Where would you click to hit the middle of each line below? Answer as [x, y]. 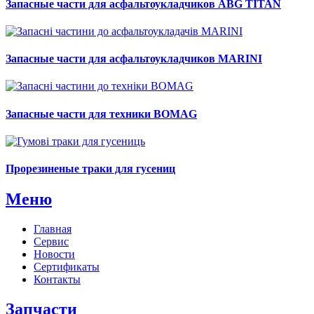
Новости [54, 254]
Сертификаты [67, 267]
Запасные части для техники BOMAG [101, 114]
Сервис [51, 242]
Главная [53, 229]
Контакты [57, 280]
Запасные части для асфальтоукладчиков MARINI [134, 59]
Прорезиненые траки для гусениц [90, 169]
